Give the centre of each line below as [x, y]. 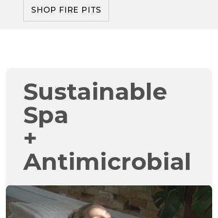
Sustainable [95, 91]
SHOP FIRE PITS [66, 10]
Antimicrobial [107, 161]
